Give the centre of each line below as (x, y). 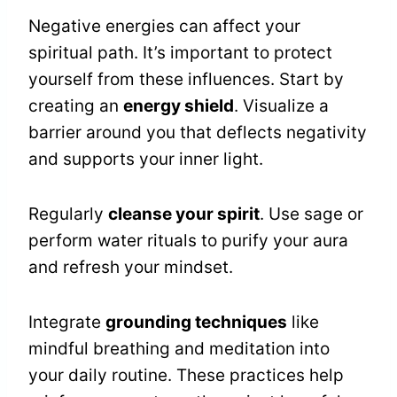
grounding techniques (196, 323)
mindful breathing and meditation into (179, 349)
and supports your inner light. (146, 160)
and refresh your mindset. (131, 268)
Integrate (67, 323)
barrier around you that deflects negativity (198, 133)
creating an (76, 106)
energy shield (179, 106)
